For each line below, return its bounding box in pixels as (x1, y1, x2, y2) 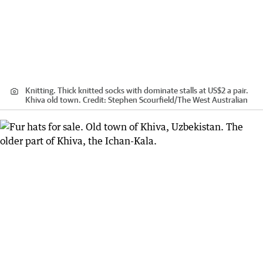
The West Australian (177, 95, 248, 105)
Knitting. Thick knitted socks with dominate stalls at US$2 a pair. (25, 86, 248, 96)
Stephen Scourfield (108, 95, 174, 105)
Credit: (81, 95, 108, 105)
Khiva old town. (25, 95, 81, 105)
